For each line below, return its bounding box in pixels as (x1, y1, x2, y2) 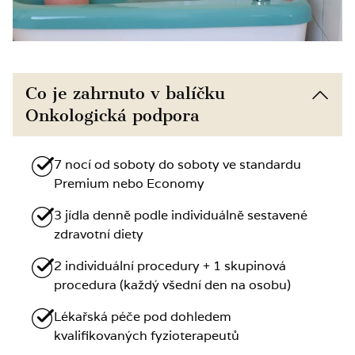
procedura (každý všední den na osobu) (54, 276, 291, 293)
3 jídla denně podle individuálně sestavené (54, 206, 307, 223)
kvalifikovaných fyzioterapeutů (54, 326, 239, 344)
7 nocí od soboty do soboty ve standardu (54, 155, 301, 173)
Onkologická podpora (25, 105, 200, 125)
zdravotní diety (54, 225, 143, 242)
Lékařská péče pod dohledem (54, 307, 231, 325)
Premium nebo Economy (54, 174, 204, 192)
